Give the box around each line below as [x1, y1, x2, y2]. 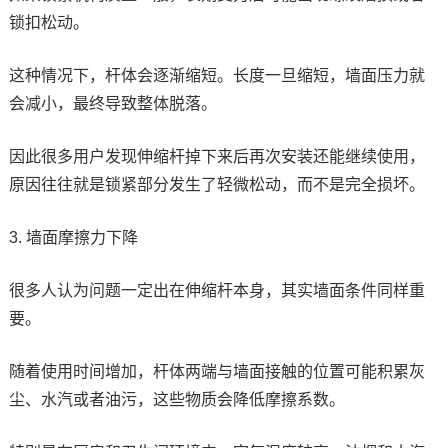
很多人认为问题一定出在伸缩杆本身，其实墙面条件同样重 [8, 281, 425, 299]
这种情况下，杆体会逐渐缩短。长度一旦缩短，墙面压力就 [8, 66, 425, 84]
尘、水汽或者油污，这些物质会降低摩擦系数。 [8, 390, 345, 408]
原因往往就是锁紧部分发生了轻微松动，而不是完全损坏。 [8, 175, 425, 193]
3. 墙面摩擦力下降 [8, 228, 138, 246]
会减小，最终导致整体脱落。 [8, 94, 217, 112]
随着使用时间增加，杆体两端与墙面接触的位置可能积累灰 [8, 362, 425, 380]
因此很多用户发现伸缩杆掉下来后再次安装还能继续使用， [8, 147, 425, 165]
